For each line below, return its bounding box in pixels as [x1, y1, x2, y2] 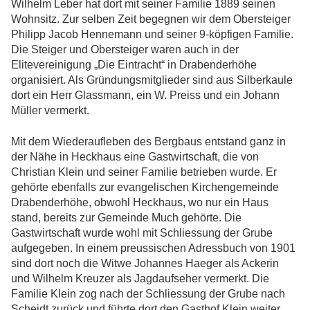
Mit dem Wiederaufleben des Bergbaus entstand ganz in [11, 135, 286, 147]
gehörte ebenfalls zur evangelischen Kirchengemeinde [11, 181, 279, 193]
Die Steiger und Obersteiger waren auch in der [11, 44, 239, 56]
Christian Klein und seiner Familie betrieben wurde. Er [11, 165, 277, 178]
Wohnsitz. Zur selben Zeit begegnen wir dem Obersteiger [11, 13, 291, 26]
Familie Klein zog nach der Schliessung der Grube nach [11, 287, 285, 300]
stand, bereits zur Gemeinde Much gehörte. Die [11, 211, 241, 224]
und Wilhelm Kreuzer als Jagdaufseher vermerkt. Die [11, 272, 269, 284]
